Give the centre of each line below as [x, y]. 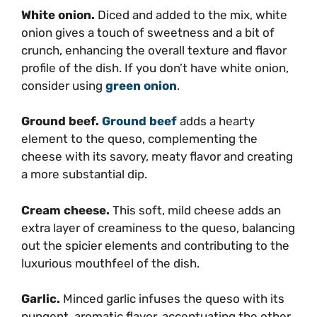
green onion [141, 85]
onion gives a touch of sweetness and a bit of [148, 32]
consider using [63, 85]
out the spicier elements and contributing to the [155, 245]
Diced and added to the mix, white [192, 15]
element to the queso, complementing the [139, 139]
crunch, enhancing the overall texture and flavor [154, 50]
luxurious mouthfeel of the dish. [110, 263]
